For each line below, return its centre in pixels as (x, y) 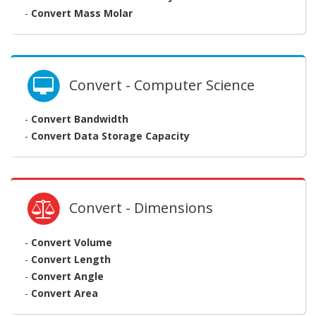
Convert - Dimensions (138, 208)
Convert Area (65, 293)
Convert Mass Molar (82, 13)
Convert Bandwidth (80, 119)
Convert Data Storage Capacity (110, 136)
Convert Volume (72, 242)
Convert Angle (67, 276)
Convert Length (71, 259)
